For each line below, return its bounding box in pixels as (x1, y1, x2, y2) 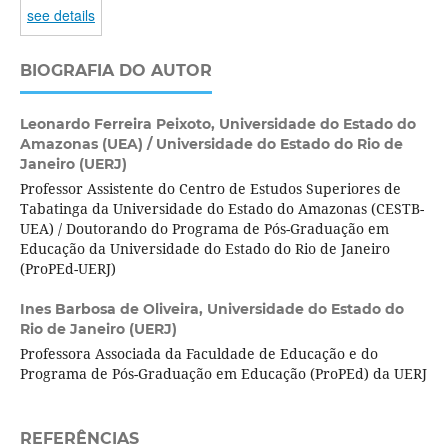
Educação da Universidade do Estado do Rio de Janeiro (19, 239, 390, 259)
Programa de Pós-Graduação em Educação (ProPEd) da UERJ (19, 364, 427, 384)
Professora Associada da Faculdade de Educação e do (19, 344, 378, 364)
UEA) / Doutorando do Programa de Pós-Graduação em (19, 219, 389, 239)
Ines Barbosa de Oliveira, (19, 300, 207, 319)
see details (26, 5, 95, 26)
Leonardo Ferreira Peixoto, (19, 115, 219, 134)
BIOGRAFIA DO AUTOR (19, 61, 212, 81)
